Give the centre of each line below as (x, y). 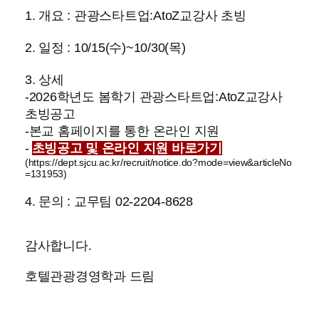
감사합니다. (58, 246)
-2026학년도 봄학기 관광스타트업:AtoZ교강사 (154, 97)
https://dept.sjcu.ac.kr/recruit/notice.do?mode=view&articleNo (160, 162)
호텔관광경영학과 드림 (90, 276)
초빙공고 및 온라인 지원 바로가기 (127, 148)
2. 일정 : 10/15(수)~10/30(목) (105, 48)
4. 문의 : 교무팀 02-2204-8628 (109, 202)
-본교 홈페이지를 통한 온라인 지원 (122, 131)
